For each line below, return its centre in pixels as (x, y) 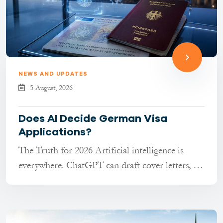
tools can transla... (53, 180)
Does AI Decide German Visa (93, 118)
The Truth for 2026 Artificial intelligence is (57, 150)
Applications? (55, 132)
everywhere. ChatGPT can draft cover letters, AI (42, 165)
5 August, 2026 (51, 88)
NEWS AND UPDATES (53, 74)
